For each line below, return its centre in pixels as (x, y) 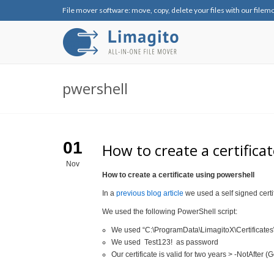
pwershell (95, 88)
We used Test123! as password (165, 242)
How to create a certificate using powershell (178, 175)
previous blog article (150, 193)
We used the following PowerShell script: (169, 212)
